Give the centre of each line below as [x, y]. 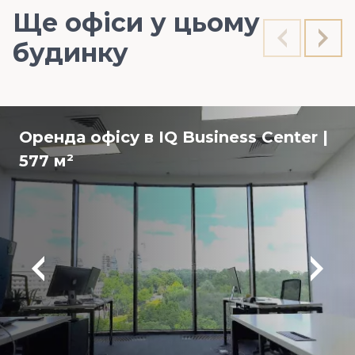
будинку [71, 53]
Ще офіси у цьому [136, 23]
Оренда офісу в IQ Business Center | [174, 137]
